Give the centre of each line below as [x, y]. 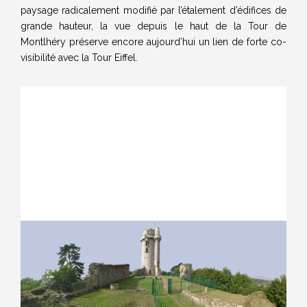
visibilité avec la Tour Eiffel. [79, 58]
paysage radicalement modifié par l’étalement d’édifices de [153, 10]
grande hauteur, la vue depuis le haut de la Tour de [153, 26]
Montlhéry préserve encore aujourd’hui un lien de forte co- [153, 42]
